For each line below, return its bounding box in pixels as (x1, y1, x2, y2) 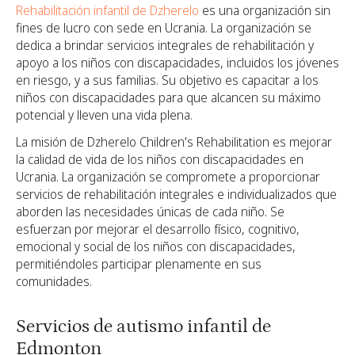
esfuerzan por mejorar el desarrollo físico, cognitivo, (16, 220, 300, 239)
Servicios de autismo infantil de (16, 315, 271, 338)
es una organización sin (199, 2, 330, 20)
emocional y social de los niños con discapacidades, (16, 238, 296, 256)
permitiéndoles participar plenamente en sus (16, 255, 261, 273)
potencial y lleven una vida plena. (16, 106, 193, 124)
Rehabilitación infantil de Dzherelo (16, 2, 199, 20)
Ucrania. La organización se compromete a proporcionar (16, 168, 320, 186)
